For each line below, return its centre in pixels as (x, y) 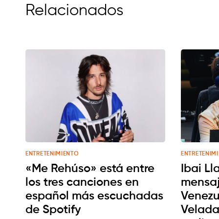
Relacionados (75, 11)
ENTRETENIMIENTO (52, 154)
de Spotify (53, 210)
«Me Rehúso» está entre (90, 169)
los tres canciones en (82, 183)
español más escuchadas (94, 196)
